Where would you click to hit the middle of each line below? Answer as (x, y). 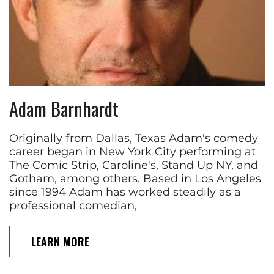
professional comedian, (73, 205)
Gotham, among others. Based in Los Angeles (135, 178)
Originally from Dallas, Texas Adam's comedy (134, 138)
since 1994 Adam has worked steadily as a (125, 192)
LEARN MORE (60, 241)
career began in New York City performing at (132, 151)
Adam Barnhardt (64, 108)
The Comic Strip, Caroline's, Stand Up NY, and (134, 165)
